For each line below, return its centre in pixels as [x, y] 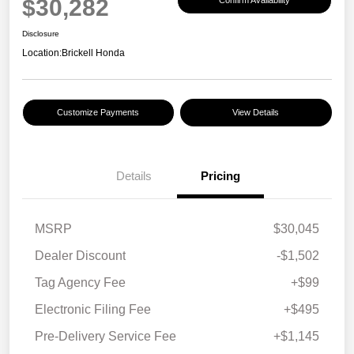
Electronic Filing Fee [93, 310]
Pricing [220, 176]
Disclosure [41, 34]
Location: [42, 53]
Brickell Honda [93, 53]
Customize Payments [98, 113]
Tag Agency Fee [80, 283]
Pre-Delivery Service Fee [105, 337]
